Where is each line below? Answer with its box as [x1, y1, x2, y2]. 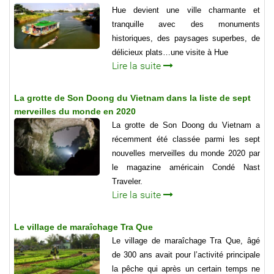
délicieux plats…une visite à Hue [112, 48, 228, 57]
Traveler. [112, 177, 143, 187]
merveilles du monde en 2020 [14, 106, 136, 117]
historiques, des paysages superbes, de [112, 34, 260, 43]
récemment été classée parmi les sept [112, 135, 260, 144]
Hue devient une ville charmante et [112, 6, 260, 15]
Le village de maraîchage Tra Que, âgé [112, 236, 260, 246]
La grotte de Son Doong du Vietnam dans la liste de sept [14, 93, 251, 103]
